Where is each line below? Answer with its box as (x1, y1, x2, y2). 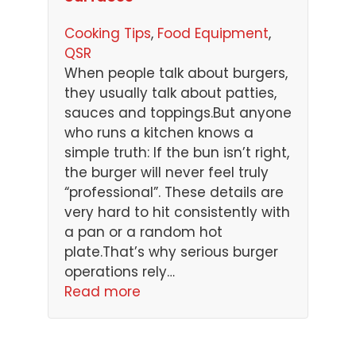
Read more (64, 281, 141, 301)
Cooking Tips (64, 23, 151, 43)
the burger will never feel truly (64, 162, 269, 182)
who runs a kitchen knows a (64, 122, 253, 142)
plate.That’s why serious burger (64, 242, 278, 261)
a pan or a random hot (64, 222, 222, 242)
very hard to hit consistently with (64, 202, 290, 222)
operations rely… (64, 261, 175, 281)
